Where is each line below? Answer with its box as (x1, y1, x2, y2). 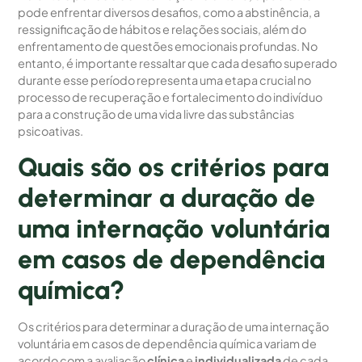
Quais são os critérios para (18, 151, 330, 183)
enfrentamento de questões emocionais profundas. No (18, 39, 318, 54)
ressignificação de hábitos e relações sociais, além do (18, 22, 307, 37)
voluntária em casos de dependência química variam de (18, 335, 318, 351)
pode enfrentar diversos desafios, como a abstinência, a (18, 5, 321, 20)
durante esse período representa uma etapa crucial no (18, 73, 312, 88)
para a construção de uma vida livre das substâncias (18, 107, 295, 122)
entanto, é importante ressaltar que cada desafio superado (18, 56, 338, 71)
